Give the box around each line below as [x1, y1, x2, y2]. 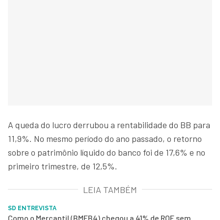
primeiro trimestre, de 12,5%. [8, 160, 117, 171]
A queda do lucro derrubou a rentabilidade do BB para [8, 119, 210, 130]
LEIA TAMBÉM [83, 184, 137, 195]
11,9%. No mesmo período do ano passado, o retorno [8, 133, 202, 144]
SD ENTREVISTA [8, 204, 56, 212]
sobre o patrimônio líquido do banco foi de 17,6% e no [8, 146, 205, 158]
